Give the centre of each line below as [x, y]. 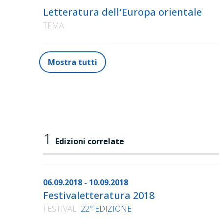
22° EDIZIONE [106, 209]
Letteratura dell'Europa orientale [122, 12]
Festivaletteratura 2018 [99, 196]
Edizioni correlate [90, 142]
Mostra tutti [73, 62]
